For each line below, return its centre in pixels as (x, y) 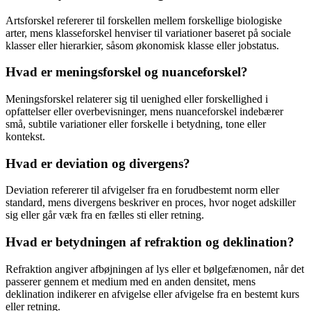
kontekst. (25, 136)
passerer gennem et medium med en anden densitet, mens (131, 281)
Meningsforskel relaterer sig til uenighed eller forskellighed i (137, 99)
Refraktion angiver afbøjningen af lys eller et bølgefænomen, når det (155, 269)
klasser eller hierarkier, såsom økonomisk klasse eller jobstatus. (142, 45)
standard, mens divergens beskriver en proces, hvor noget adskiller (151, 203)
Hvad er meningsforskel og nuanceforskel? (127, 72)
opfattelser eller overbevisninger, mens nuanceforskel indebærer (144, 111)
